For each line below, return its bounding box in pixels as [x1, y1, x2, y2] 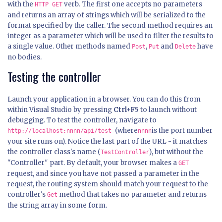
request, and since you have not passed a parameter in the [7, 169, 199, 178]
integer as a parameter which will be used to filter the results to [7, 32, 214, 41]
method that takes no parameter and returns [57, 190, 207, 199]
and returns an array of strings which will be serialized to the [7, 11, 206, 20]
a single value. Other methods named [7, 42, 132, 51]
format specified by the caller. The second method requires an [7, 21, 213, 30]
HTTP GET [35, 1, 62, 8]
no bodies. [7, 53, 42, 62]
